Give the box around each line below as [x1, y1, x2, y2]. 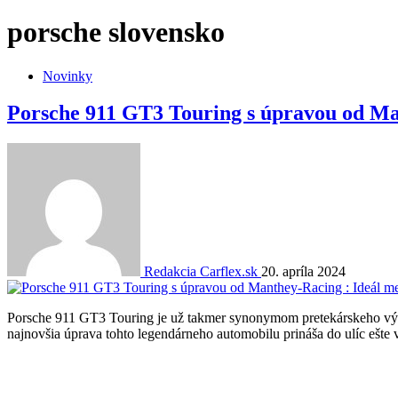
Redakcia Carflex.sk [144, 264, 258, 280]
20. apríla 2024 [261, 264, 346, 280]
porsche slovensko [7, 16, 225, 49]
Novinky [43, 68, 92, 84]
